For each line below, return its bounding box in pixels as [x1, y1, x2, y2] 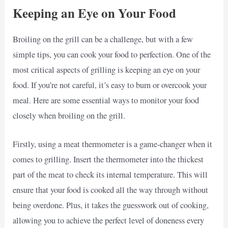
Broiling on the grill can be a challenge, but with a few [13, 33, 193, 45]
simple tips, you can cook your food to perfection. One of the [13, 48, 211, 60]
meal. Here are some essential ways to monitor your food [13, 94, 199, 106]
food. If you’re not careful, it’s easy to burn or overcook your [13, 79, 207, 91]
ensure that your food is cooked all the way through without [13, 184, 209, 196]
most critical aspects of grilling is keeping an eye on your [13, 64, 201, 75]
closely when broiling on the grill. [13, 109, 126, 121]
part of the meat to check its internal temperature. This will [13, 169, 208, 181]
